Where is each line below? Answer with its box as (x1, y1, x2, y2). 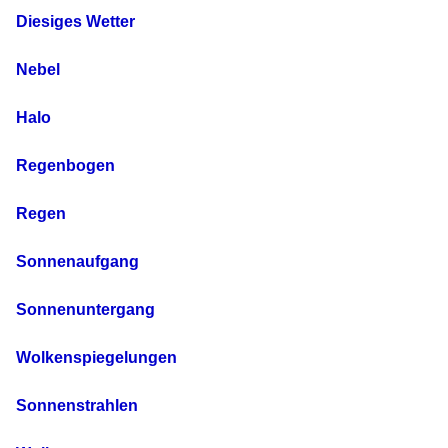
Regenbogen (16, 157, 115, 175)
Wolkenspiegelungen (16, 349, 177, 367)
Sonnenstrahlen (16, 397, 138, 415)
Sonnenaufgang (16, 253, 139, 271)
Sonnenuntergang (16, 301, 155, 319)
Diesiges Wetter (16, 13, 135, 31)
